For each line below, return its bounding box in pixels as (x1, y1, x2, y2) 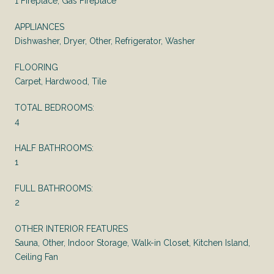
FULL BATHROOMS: (15, 183, 93, 193)
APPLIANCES (15, 21, 64, 32)
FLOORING (15, 62, 58, 72)
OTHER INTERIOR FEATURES (15, 223, 128, 234)
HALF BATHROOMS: (15, 143, 94, 153)
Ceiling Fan (15, 251, 58, 262)
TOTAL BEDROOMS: (15, 102, 94, 113)
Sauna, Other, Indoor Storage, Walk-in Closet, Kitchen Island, (15, 237, 250, 248)
